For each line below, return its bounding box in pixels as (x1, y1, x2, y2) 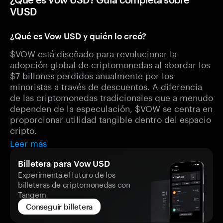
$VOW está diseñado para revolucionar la (10, 46, 177, 59)
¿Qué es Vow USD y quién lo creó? (10, 31, 146, 41)
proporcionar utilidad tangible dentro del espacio (10, 112, 211, 125)
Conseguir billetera (26, 202, 93, 211)
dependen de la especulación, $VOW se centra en (10, 101, 213, 114)
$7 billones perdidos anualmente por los (10, 68, 173, 81)
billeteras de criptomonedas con (18, 178, 130, 190)
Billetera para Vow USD (18, 158, 110, 168)
